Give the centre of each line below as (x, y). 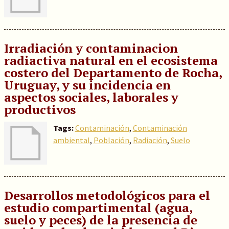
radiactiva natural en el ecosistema (111, 60)
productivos (40, 109)
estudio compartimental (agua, (98, 208)
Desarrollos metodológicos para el (107, 195)
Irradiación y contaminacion (91, 48)
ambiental (71, 140)
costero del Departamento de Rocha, (113, 73)
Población (111, 140)
